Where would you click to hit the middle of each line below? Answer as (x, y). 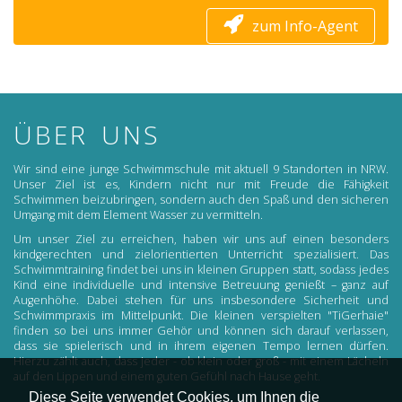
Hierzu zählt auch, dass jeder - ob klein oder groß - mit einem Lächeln (201, 362)
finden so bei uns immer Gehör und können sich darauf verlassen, (201, 331)
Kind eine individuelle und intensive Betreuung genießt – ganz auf (201, 285)
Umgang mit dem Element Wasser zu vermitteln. (138, 215)
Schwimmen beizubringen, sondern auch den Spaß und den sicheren (201, 200)
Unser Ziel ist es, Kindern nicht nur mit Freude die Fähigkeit (201, 185)
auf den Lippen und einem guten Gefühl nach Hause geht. (167, 377)
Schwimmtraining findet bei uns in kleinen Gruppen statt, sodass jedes (201, 270)
